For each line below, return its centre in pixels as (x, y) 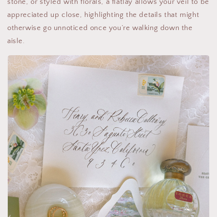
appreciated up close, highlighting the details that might (103, 15)
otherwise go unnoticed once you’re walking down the (100, 28)
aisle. (16, 41)
